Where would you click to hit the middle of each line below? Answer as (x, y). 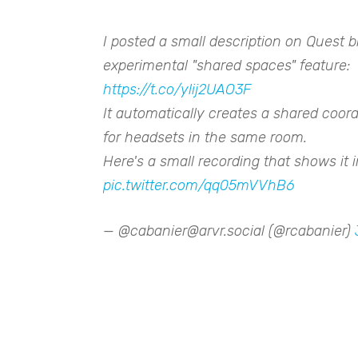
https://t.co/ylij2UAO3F (177, 89)
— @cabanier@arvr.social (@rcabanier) (229, 231)
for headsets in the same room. (205, 137)
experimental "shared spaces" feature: (227, 66)
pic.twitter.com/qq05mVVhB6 (199, 185)
